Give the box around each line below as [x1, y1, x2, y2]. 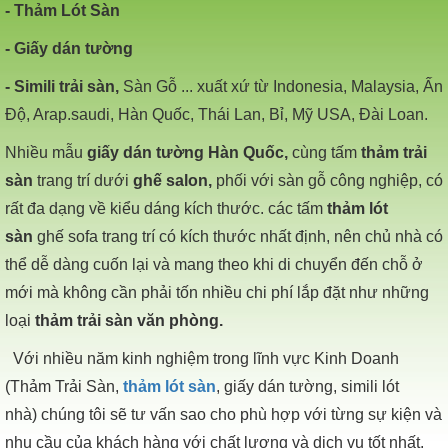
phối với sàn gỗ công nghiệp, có [216, 171, 443, 189]
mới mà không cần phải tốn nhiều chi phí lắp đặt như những [5, 283, 429, 301]
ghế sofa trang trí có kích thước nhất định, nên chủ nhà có [33, 227, 443, 245]
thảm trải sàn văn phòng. [35, 311, 223, 329]
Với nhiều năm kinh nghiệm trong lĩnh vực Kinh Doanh [5, 349, 399, 367]
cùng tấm [292, 143, 357, 161]
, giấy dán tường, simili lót [216, 377, 399, 395]
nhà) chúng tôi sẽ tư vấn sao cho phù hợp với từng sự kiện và [5, 405, 442, 423]
